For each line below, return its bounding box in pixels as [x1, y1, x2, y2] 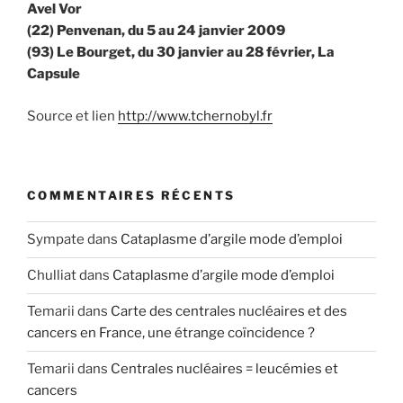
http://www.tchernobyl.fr [118, 107, 273, 124]
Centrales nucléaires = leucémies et [111, 361, 338, 378]
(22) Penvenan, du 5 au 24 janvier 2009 [27, 22, 285, 40]
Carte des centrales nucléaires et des [111, 303, 347, 320]
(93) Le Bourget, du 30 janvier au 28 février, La [27, 44, 335, 61]
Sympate [27, 231, 85, 248]
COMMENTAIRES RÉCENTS [27, 188, 236, 203]
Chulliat [27, 267, 76, 284]
